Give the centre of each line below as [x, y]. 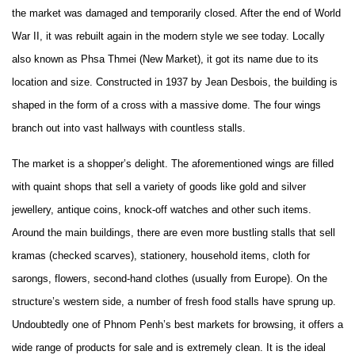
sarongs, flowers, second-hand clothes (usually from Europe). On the [170, 279]
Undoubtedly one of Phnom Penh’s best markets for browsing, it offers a [177, 324]
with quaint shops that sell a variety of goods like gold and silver [159, 187]
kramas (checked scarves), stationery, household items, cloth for [161, 256]
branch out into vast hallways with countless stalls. [129, 128]
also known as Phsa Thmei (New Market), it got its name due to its [165, 59]
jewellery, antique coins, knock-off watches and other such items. [162, 210]
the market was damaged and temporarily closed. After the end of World [176, 13]
